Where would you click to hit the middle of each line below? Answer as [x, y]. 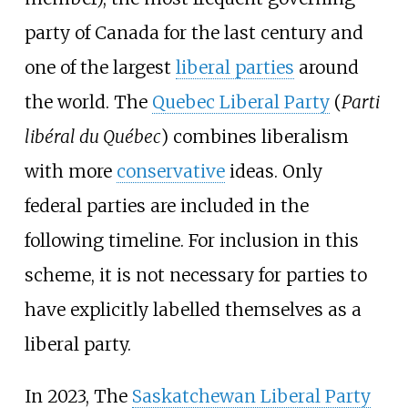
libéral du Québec [92, 136]
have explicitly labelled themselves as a [193, 309]
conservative [170, 171]
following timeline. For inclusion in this [191, 240]
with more [70, 171]
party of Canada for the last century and [194, 32]
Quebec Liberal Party [240, 102]
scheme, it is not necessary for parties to [195, 275]
